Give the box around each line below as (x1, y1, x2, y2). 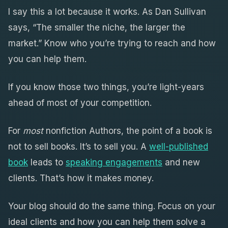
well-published (149, 141, 208, 152)
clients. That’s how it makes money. (8, 173, 154, 183)
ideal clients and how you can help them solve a (8, 216, 206, 227)
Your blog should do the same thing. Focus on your (8, 201, 215, 211)
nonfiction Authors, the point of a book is (43, 125, 212, 136)
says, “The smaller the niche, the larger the (8, 22, 185, 33)
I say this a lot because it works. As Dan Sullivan (8, 6, 206, 17)
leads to (28, 157, 66, 167)
